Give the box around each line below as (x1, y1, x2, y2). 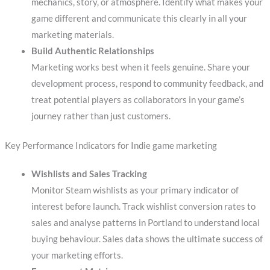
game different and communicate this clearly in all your (31, 13, 247, 24)
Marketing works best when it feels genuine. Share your (31, 61, 250, 72)
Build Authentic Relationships (31, 45, 154, 56)
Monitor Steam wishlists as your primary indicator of (31, 184, 239, 195)
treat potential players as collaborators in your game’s (31, 94, 245, 105)
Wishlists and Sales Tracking (31, 168, 147, 179)
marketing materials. (31, 29, 114, 40)
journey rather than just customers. (31, 110, 171, 121)
